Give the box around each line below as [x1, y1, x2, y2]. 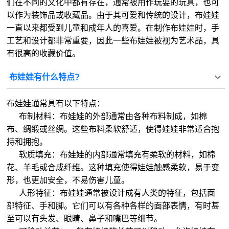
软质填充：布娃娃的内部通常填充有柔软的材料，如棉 [7, 150, 216, 159]
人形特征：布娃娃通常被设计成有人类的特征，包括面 [7, 189, 216, 198]
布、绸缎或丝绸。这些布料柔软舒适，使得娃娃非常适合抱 [7, 125, 220, 134]
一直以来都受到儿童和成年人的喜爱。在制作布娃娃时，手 [7, 24, 220, 33]
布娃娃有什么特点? [9, 73, 80, 82]
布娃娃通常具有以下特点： [7, 99, 105, 108]
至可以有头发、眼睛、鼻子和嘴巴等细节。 [7, 214, 179, 223]
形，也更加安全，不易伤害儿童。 [7, 176, 146, 185]
